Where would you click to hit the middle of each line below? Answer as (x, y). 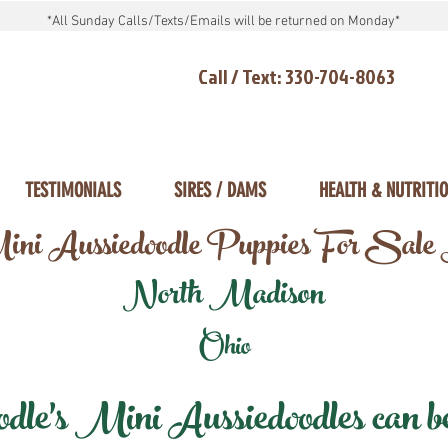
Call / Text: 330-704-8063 (296, 76)
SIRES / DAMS (219, 190)
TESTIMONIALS (72, 190)
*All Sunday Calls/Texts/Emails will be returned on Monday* (223, 21)
